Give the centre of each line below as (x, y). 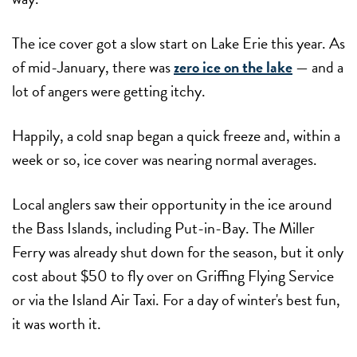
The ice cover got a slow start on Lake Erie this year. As (178, 43)
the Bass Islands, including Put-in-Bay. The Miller (163, 228)
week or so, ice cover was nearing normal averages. (165, 159)
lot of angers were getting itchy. (110, 90)
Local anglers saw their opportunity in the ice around (172, 204)
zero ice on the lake (233, 67)
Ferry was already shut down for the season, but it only (178, 251)
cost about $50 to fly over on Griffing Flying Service (173, 275)
